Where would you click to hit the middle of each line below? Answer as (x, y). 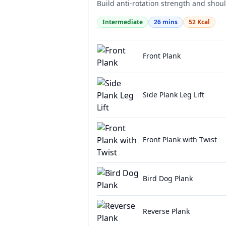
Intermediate (123, 22)
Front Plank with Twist (180, 139)
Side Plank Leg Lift (173, 95)
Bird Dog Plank (167, 178)
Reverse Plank (166, 211)
